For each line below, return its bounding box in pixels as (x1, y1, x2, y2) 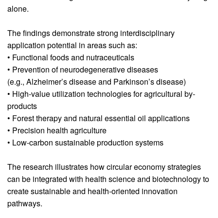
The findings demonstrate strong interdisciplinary (7, 27, 175, 38)
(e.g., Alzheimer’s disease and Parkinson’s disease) (7, 75, 186, 87)
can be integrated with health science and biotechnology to (7, 173, 209, 184)
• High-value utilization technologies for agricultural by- (7, 88, 195, 99)
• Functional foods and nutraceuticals (7, 51, 134, 63)
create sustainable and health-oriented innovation (7, 185, 178, 197)
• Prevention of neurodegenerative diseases (7, 63, 158, 75)
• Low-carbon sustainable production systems (7, 136, 163, 148)
